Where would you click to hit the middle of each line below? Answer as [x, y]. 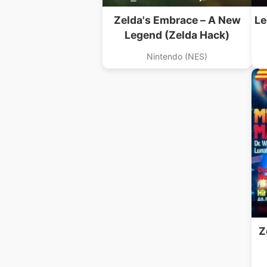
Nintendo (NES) [177, 57]
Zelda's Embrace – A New [177, 20]
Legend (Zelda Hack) [177, 35]
